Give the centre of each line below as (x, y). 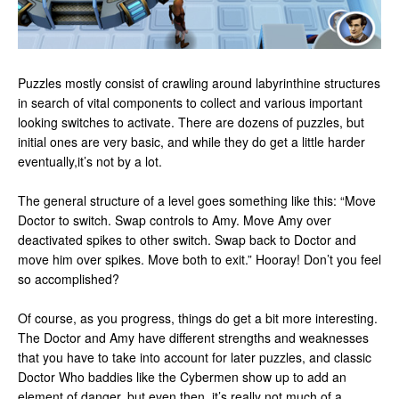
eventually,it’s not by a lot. (90, 161)
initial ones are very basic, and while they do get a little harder (191, 142)
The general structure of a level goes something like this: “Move (197, 200)
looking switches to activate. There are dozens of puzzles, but (191, 122)
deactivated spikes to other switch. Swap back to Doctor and (187, 240)
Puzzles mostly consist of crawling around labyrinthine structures (199, 83)
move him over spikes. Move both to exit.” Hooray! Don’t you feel (199, 259)
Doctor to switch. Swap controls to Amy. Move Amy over (175, 220)
